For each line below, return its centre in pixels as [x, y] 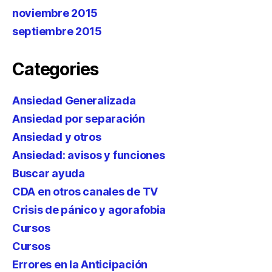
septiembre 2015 [57, 31]
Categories [55, 69]
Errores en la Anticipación [80, 264]
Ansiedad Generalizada [74, 100]
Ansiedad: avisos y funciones [89, 155]
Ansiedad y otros [57, 137]
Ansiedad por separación [79, 119]
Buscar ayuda [49, 173]
